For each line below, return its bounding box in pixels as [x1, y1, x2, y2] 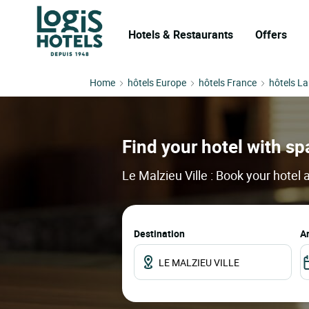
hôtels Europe [128, 76, 186, 89]
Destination [134, 227, 185, 241]
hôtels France [199, 76, 257, 89]
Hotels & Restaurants [128, 27, 233, 42]
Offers [255, 27, 287, 42]
